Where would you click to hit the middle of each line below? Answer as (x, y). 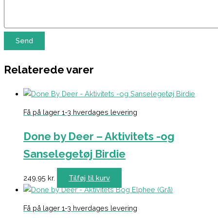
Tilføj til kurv (89, 178)
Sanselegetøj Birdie (74, 154)
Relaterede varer (49, 69)
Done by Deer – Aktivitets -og (99, 136)
